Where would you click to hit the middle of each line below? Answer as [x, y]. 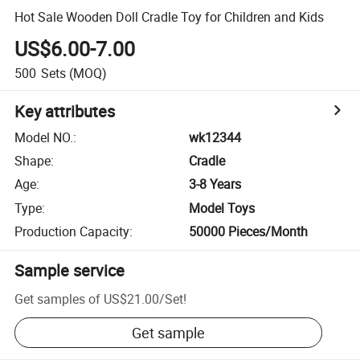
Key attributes [65, 111]
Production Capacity [72, 232]
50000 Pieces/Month [249, 232]
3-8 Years [215, 184]
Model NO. [44, 137]
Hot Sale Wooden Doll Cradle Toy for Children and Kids [170, 16]
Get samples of [58, 299]
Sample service [70, 271]
